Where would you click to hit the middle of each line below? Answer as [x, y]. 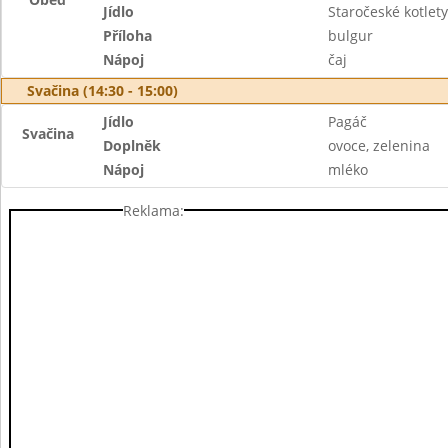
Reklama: [153, 210]
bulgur [350, 35]
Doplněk [132, 145]
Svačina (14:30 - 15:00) [102, 90]
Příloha [128, 35]
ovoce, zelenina [378, 145]
